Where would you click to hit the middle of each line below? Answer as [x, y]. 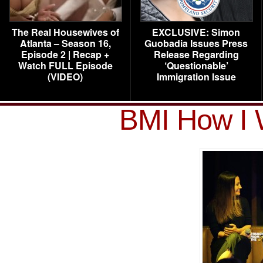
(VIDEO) [65, 77]
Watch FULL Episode [65, 65]
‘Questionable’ [196, 65]
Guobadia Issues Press [196, 43]
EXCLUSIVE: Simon [196, 32]
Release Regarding [196, 54]
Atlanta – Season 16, [65, 43]
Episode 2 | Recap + [65, 54]
